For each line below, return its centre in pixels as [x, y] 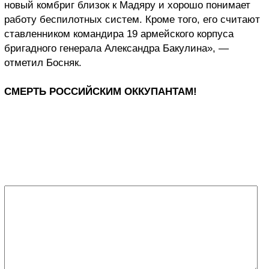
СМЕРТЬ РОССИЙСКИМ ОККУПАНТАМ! [101, 92]
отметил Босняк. [43, 63]
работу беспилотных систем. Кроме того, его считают [132, 20]
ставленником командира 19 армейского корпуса [119, 34]
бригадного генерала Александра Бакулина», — [116, 49]
